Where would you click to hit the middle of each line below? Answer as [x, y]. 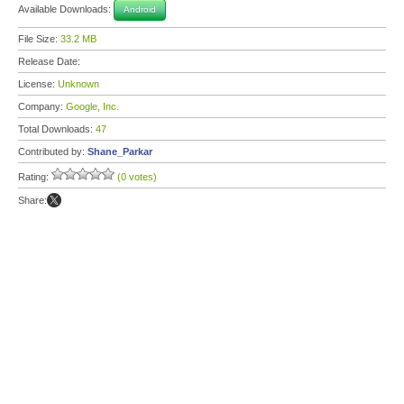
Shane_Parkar [120, 151]
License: [38, 84]
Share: [32, 200]
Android [140, 9]
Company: [42, 106]
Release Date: [50, 61]
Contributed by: [53, 151]
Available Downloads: [66, 9]
